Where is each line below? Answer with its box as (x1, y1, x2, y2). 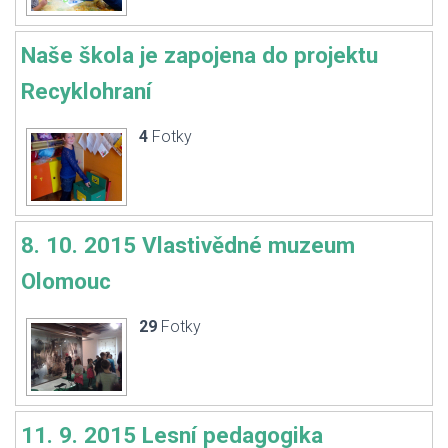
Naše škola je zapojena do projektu (21, 42, 378, 68)
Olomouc (21, 268, 111, 294)
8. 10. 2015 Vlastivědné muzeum (21, 232, 355, 258)
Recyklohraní (21, 78, 152, 104)
